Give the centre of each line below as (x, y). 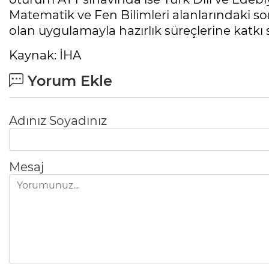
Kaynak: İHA (45, 56)
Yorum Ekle (68, 81)
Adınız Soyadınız (58, 121)
